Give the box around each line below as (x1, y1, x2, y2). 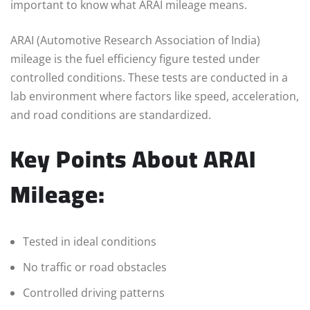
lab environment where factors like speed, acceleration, (10, 88, 299, 104)
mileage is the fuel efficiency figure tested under (10, 51, 260, 66)
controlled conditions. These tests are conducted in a (10, 69, 288, 85)
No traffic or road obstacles (23, 259, 167, 275)
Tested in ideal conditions (23, 233, 156, 249)
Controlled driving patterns (23, 284, 165, 300)
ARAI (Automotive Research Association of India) (10, 32, 260, 48)
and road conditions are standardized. (10, 107, 211, 122)
